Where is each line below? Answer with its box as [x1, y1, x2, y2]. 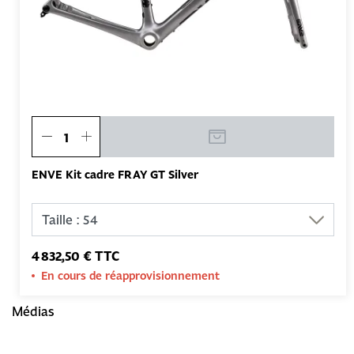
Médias [12, 303, 54, 320]
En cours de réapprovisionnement [41, 268, 220, 284]
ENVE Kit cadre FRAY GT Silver [32, 167, 198, 183]
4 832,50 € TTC [32, 247, 119, 265]
